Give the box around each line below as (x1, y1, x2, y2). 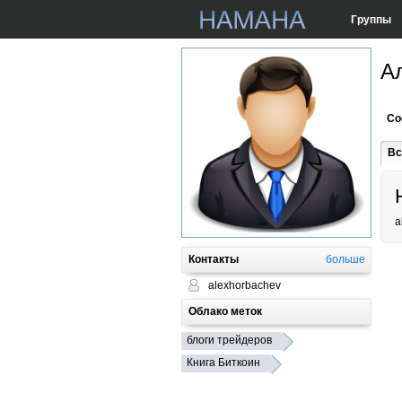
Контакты (188, 253, 239, 266)
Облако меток (188, 305, 262, 318)
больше (326, 253, 365, 266)
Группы (350, 13, 391, 26)
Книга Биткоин (187, 356, 260, 369)
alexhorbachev (208, 279, 281, 292)
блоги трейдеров (187, 334, 272, 346)
